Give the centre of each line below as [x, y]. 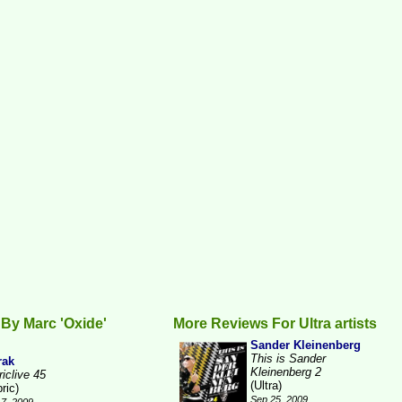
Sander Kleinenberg [306, 345]
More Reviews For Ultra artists [275, 323]
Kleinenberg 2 [286, 372]
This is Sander [288, 358]
